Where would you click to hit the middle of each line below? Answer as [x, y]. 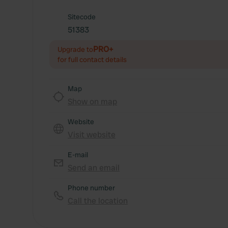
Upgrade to [75, 49]
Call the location [98, 201]
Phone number [91, 188]
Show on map [92, 102]
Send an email [94, 168]
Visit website [92, 135]
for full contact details [92, 60]
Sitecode [82, 17]
